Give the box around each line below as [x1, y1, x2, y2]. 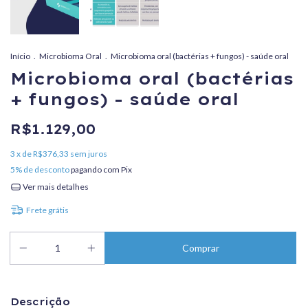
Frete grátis [25, 204, 69, 215]
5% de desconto [10, 164, 69, 175]
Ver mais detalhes [21, 181, 89, 192]
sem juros [70, 148, 107, 159]
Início [10, 51, 30, 62]
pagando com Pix [69, 164, 132, 175]
